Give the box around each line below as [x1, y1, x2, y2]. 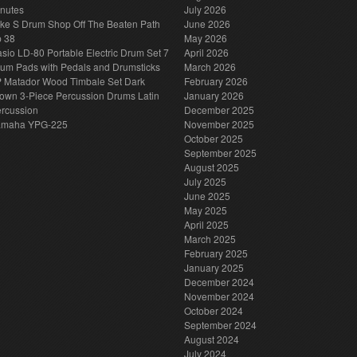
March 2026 [184, 60, 236, 73]
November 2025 [184, 117, 254, 131]
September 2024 [184, 318, 257, 331]
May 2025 [184, 203, 227, 217]
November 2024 [184, 289, 254, 303]
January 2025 [184, 261, 244, 274]
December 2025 [184, 103, 254, 116]
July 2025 [184, 175, 226, 188]
